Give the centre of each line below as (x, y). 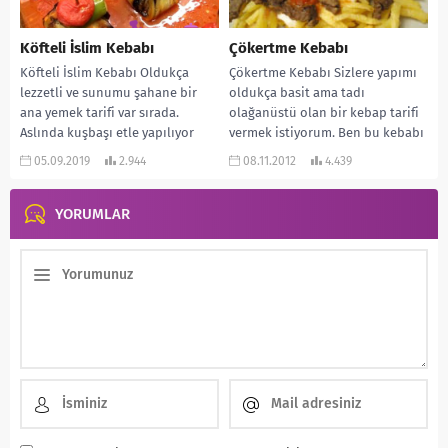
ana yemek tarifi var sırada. (99, 112)
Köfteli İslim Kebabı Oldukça (104, 72)
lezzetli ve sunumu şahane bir (108, 92)
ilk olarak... (261, 152)
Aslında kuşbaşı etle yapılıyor (107, 132)
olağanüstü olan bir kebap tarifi (324, 112)
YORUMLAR (92, 213)
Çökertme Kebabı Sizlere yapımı (323, 72)
